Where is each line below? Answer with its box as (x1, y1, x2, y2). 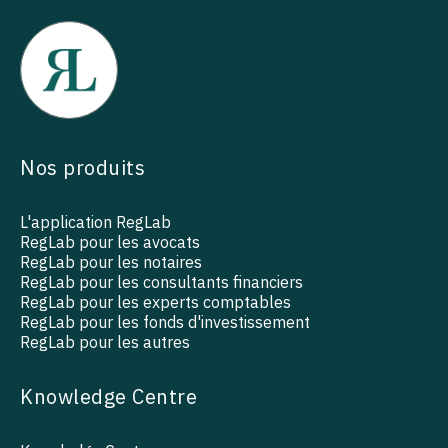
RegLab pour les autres (20, 332, 190, 353)
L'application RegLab (20, 212, 171, 233)
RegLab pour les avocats (20, 232, 200, 253)
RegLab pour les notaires (20, 252, 202, 273)
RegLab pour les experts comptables (20, 292, 291, 313)
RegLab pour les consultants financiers (20, 272, 303, 293)
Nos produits (20, 154, 145, 182)
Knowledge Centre (20, 383, 197, 411)
